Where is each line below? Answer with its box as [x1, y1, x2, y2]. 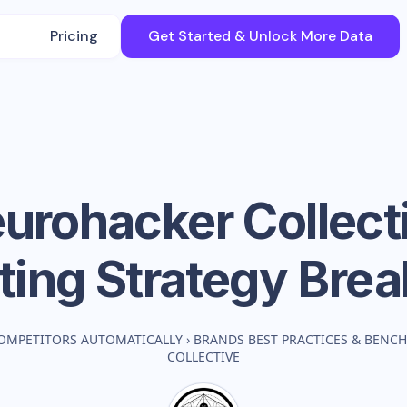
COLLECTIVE [167, 348, 240, 365]
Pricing [50, 26, 99, 45]
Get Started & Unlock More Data [148, 26, 373, 45]
